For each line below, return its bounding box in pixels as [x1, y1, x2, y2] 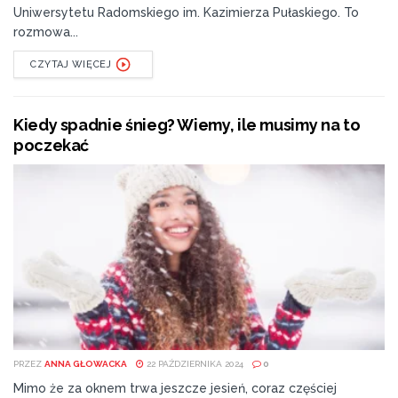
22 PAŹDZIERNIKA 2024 [144, 358, 243, 369]
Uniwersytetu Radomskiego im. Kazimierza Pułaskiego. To [13, 4, 359, 20]
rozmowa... [13, 24, 78, 39]
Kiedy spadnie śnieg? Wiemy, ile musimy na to [13, 115, 361, 134]
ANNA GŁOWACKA [44, 358, 127, 369]
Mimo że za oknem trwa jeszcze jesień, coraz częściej [13, 380, 337, 395]
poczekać [13, 135, 90, 155]
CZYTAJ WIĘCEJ [30, 58, 112, 70]
